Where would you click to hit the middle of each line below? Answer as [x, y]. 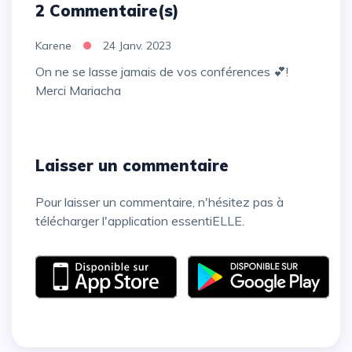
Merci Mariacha [78, 90]
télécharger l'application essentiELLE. [140, 220]
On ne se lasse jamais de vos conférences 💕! [40, 71]
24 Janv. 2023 [137, 45]
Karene [53, 45]
